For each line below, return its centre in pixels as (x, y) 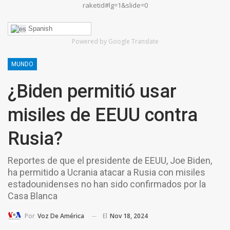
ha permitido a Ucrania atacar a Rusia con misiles (107, 172)
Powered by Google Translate (115, 41)
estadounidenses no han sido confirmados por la (107, 184)
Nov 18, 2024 (129, 216)
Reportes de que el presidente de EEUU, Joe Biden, (110, 160)
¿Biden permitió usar (92, 91)
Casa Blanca (33, 196)
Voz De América (61, 216)
